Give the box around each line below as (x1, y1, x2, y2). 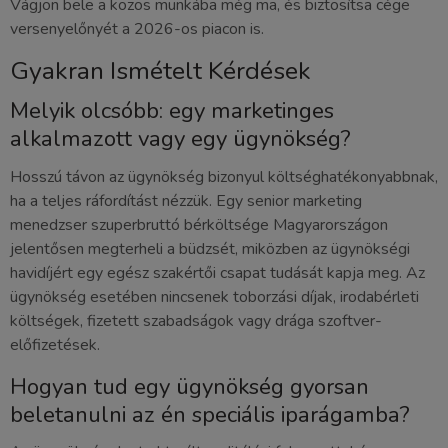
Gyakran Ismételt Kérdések (10, 53, 311, 88)
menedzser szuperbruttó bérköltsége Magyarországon (10, 213, 388, 236)
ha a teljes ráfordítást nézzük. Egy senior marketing (10, 189, 362, 212)
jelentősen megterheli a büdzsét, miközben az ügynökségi (10, 237, 410, 260)
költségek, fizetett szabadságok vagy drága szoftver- (10, 309, 382, 332)
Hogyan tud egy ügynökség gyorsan (10, 370, 369, 402)
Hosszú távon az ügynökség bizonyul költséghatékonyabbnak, (10, 165, 438, 188)
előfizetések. (10, 333, 100, 356)
